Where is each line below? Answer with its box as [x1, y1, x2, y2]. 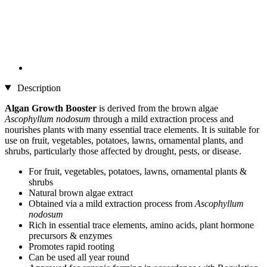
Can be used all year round [29, 252, 129, 262]
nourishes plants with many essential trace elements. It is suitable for [5, 124, 259, 135]
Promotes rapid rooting [29, 241, 114, 252]
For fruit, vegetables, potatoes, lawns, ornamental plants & [29, 166, 247, 176]
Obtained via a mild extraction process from [29, 198, 195, 209]
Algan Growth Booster [5, 103, 97, 113]
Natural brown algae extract [29, 187, 133, 198]
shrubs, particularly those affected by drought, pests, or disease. [5, 145, 241, 156]
